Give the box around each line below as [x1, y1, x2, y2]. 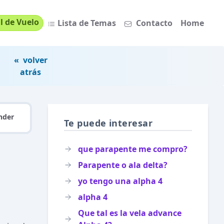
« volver [13, 54, 47, 65]
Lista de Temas [57, 17, 116, 28]
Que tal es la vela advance [78, 207, 181, 218]
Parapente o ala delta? [78, 159, 167, 170]
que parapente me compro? [78, 143, 187, 154]
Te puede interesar [64, 117, 153, 129]
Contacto [136, 17, 172, 28]
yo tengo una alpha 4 [78, 175, 162, 186]
